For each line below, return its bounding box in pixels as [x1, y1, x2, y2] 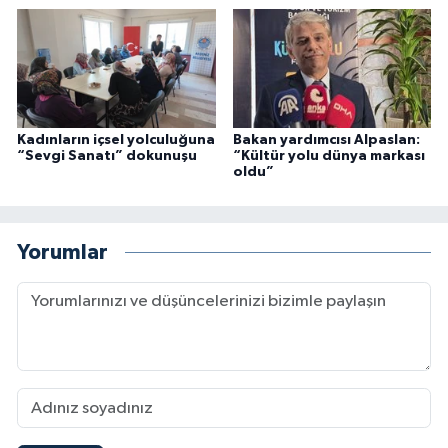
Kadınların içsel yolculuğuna [17, 133, 215, 148]
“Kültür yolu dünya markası [232, 149, 425, 164]
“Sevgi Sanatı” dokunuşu [17, 149, 197, 164]
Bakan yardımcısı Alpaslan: [232, 133, 420, 148]
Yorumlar [17, 241, 108, 263]
